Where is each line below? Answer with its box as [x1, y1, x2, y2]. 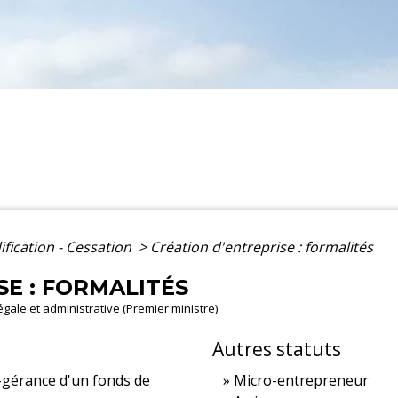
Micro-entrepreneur [234, 370, 369, 391]
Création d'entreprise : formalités [150, 237, 373, 258]
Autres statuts [212, 337, 341, 362]
